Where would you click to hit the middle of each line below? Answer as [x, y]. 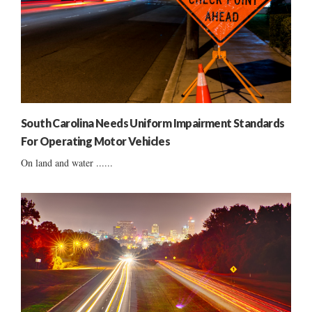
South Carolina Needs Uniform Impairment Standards [153, 123]
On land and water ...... [67, 162]
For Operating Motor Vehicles [96, 141]
